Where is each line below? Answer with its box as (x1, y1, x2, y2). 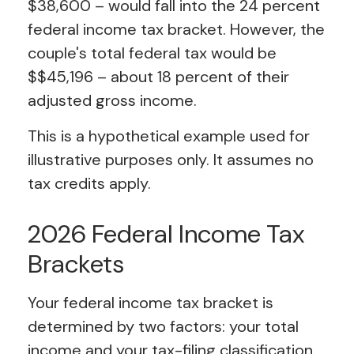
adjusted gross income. (28, 90, 197, 111)
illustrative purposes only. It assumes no (28, 149, 314, 171)
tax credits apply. (28, 173, 151, 194)
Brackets (28, 247, 124, 281)
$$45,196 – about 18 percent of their (28, 66, 289, 88)
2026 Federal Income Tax (28, 217, 304, 251)
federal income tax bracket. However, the (28, 19, 325, 40)
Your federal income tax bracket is (28, 292, 273, 314)
